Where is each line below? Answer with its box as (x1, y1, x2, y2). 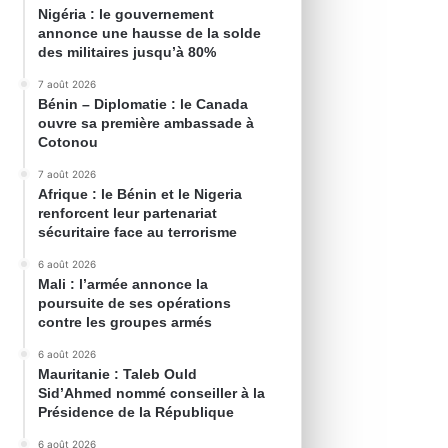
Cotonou (38, 134, 99, 151)
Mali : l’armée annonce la (38, 276, 209, 293)
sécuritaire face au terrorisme (38, 224, 238, 241)
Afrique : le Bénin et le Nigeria (38, 186, 243, 203)
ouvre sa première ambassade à (38, 115, 255, 132)
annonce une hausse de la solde (38, 25, 262, 42)
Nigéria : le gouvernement (38, 6, 215, 23)
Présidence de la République (38, 404, 235, 421)
